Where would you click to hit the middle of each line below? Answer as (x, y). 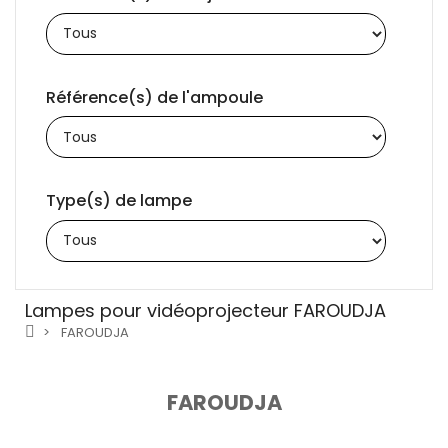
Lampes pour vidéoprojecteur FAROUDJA (205, 311)
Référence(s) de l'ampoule (154, 97)
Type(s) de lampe (119, 201)
